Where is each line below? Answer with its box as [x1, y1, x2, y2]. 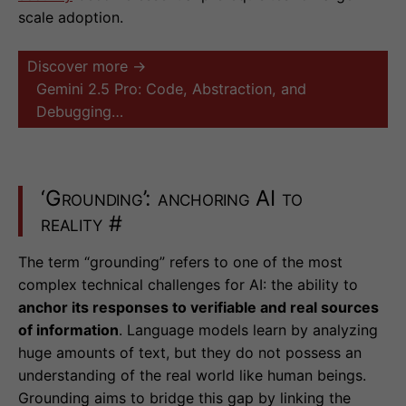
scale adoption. [18, 8, 123, 27]
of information [18, 321, 119, 340]
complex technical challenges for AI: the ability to [18, 275, 358, 295]
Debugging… [36, 102, 123, 121]
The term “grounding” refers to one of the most [18, 253, 343, 272]
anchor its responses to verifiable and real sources [18, 298, 379, 317]
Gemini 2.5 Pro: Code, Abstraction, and [36, 80, 306, 99]
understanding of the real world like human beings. [18, 366, 366, 385]
